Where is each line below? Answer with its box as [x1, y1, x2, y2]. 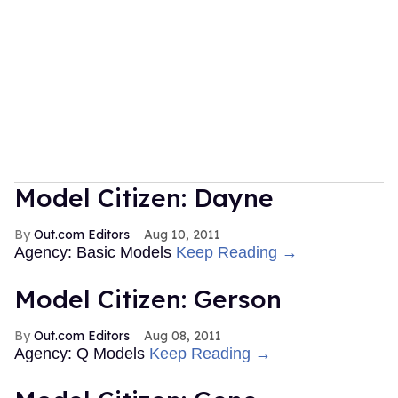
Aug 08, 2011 [144, 327, 221, 344]
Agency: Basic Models [14, 243, 176, 261]
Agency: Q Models [14, 344, 149, 362]
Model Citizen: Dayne [14, 181, 274, 213]
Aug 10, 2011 [144, 226, 220, 243]
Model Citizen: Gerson [14, 283, 282, 314]
